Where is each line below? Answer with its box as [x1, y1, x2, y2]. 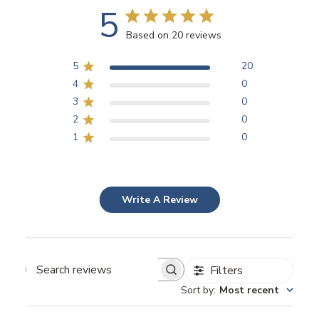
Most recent [219, 283, 280, 298]
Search [103, 268, 137, 285]
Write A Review [122, 193, 198, 207]
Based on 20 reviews [125, 28, 221, 43]
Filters [209, 263, 243, 279]
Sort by [181, 283, 214, 298]
